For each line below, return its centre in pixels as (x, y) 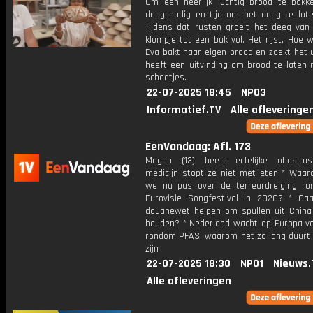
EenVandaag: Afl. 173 (198, 147)
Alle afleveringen (189, 281)
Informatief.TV (184, 110)
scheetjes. (166, 78)
